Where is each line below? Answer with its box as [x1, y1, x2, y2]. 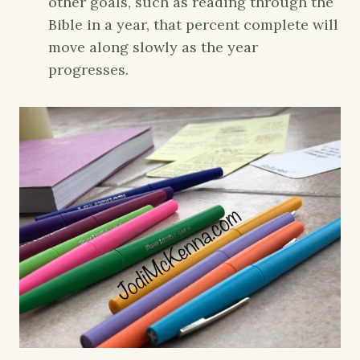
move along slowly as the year [48, 38, 258, 57]
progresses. [48, 60, 129, 80]
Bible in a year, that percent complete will [48, 15, 338, 35]
